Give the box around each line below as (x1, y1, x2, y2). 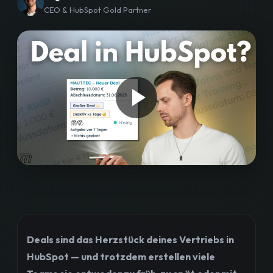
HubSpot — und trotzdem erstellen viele (27, 250, 215, 263)
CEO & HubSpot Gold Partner (44, 5, 151, 15)
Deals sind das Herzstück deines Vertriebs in (27, 233, 234, 246)
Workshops (28, 7, 76, 19)
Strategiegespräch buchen (76, 111, 197, 122)
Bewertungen (28, 72, 86, 84)
